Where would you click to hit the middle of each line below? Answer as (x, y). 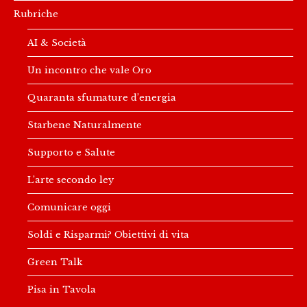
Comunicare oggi (69, 207)
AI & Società (57, 42)
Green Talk (55, 261)
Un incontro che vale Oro (89, 70)
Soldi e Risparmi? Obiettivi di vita (108, 234)
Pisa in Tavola (62, 289)
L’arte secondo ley (71, 179)
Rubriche (36, 13)
